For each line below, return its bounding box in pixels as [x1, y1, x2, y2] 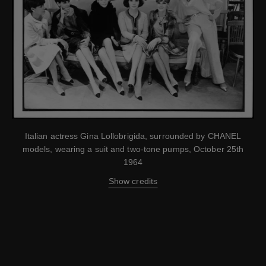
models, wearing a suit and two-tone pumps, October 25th [22, 144, 244, 154]
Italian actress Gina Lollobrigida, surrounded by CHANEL [24, 131, 242, 141]
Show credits [108, 176, 158, 186]
